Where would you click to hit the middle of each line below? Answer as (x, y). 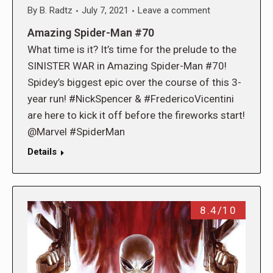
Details (42, 152)
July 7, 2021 (105, 11)
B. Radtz (56, 11)
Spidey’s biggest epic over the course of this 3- (134, 83)
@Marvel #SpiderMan (76, 132)
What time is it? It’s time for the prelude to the (132, 50)
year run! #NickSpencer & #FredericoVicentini (131, 99)
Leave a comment (174, 11)
